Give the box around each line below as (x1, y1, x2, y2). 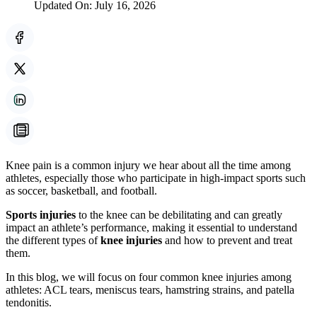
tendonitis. (6, 296, 52, 309)
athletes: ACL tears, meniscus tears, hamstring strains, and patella (6, 284, 294, 296)
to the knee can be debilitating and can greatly (76, 209, 282, 221)
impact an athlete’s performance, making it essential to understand (6, 221, 297, 234)
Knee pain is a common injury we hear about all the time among (6, 159, 291, 172)
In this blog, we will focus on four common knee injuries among (6, 271, 292, 284)
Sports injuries (6, 209, 76, 221)
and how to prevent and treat (165, 234, 292, 247)
